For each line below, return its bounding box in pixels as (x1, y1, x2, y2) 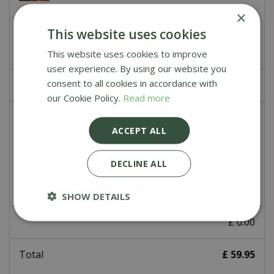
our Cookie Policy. (47, 91, 124, 104)
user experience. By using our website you (47, 62, 227, 75)
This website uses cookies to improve (47, 47, 208, 60)
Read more (123, 91, 171, 104)
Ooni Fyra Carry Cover (68, 116, 175, 130)
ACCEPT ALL (112, 124, 166, 136)
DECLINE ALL (111, 157, 168, 169)
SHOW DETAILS (62, 190, 131, 202)
